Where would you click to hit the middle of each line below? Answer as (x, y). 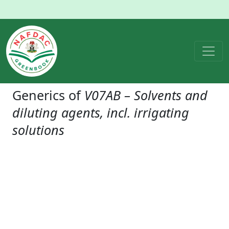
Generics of (48, 95)
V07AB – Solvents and (146, 95)
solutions (38, 130)
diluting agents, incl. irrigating (101, 112)
